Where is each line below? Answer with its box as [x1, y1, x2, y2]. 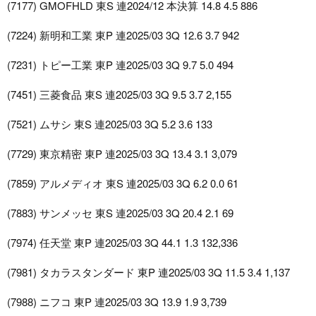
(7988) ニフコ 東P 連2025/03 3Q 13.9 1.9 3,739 [7, 294, 226, 310]
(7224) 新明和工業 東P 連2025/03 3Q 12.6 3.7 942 [7, 28, 239, 43]
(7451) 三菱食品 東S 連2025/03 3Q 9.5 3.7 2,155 [7, 87, 231, 102]
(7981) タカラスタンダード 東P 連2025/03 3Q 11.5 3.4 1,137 [7, 265, 290, 280]
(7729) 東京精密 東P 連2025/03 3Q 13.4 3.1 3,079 [7, 146, 237, 162]
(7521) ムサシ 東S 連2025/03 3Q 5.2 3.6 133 [7, 116, 212, 132]
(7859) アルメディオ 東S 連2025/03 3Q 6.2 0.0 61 [7, 176, 238, 191]
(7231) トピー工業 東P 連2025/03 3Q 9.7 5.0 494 [7, 57, 233, 73]
